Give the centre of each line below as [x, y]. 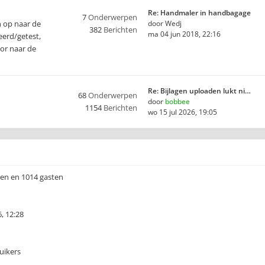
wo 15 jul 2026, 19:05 [182, 112]
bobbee [177, 101]
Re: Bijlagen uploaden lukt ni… [199, 91]
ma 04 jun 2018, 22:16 [184, 34]
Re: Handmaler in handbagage [199, 13]
